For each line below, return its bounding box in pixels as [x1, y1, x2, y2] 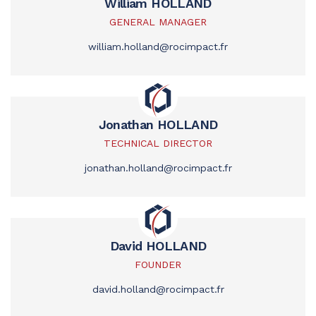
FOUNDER [135, 259, 181, 271]
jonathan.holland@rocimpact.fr [84, 162, 232, 174]
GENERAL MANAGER [109, 16, 207, 28]
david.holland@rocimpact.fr [92, 284, 224, 296]
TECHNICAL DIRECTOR [104, 138, 212, 150]
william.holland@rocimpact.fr [88, 41, 228, 53]
